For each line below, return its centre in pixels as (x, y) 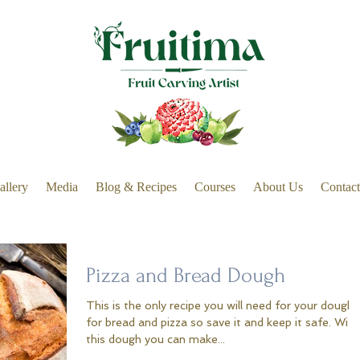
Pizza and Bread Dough (186, 276)
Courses (215, 187)
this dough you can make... (155, 340)
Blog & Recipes (136, 187)
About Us (278, 187)
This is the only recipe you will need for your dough (220, 306)
